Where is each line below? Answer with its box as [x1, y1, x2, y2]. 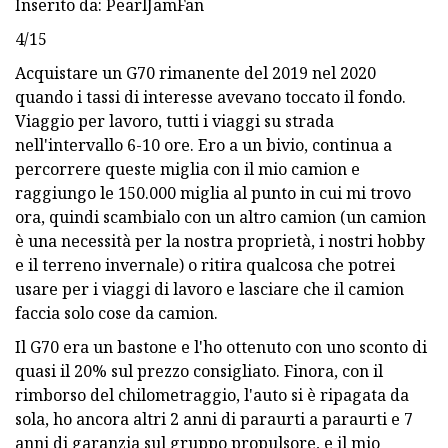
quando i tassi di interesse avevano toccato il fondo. [15, 85, 406, 108]
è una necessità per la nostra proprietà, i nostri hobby [15, 229, 425, 252]
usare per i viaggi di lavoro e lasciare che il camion [15, 277, 404, 300]
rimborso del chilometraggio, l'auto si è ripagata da [15, 383, 409, 406]
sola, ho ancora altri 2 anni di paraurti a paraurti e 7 [15, 407, 413, 430]
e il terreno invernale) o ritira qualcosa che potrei [15, 253, 395, 276]
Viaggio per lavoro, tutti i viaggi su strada [15, 109, 334, 132]
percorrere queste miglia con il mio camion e [15, 157, 360, 180]
